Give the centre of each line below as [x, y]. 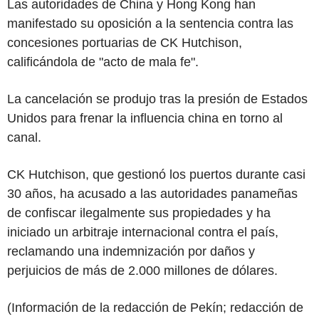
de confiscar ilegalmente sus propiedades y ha [139, 213]
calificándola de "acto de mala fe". [103, 62]
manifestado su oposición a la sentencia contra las [150, 23]
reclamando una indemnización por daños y [131, 251]
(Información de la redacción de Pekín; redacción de [155, 307]
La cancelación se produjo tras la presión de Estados [157, 99]
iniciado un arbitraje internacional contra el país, [143, 232]
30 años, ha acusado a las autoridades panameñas [152, 193]
